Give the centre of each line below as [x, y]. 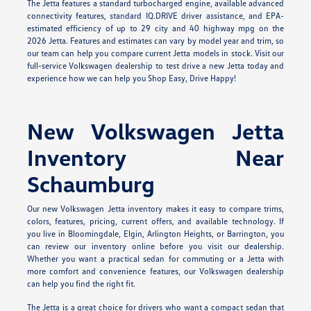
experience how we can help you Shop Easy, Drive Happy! [131, 78]
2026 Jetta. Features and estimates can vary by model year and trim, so [155, 40]
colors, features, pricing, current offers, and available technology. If [155, 221]
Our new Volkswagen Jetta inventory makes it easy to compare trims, [155, 208]
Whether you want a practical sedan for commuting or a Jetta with [155, 258]
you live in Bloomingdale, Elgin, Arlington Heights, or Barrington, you [155, 233]
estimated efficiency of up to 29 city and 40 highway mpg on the [155, 28]
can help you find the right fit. [81, 283]
